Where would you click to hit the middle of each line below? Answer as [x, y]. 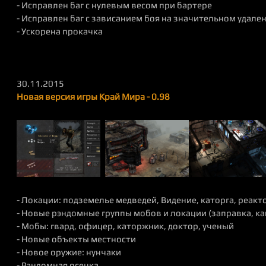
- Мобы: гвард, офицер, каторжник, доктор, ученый [125, 226]
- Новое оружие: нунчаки [69, 252]
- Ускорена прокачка [60, 31]
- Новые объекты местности [76, 239]
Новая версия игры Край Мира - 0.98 [93, 96]
